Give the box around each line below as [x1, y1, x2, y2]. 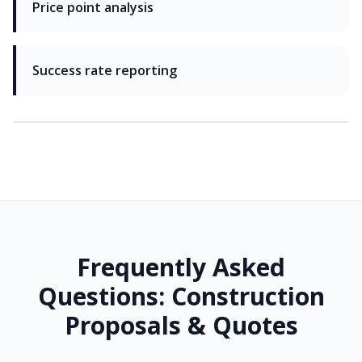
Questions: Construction [37, 280, 325, 314]
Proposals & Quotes [64, 309, 298, 343]
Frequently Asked [77, 250, 285, 284]
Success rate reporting [32, 61, 177, 80]
